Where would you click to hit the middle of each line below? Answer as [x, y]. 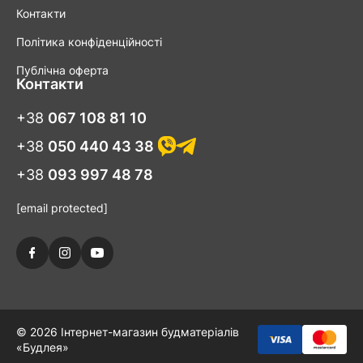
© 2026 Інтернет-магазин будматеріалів [128, 332]
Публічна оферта [62, 70]
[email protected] [62, 208]
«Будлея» [43, 347]
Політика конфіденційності [89, 42]
